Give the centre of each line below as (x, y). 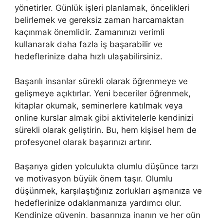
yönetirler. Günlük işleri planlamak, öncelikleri (102, 8)
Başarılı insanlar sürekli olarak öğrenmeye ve (101, 81)
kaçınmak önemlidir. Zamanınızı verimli (90, 32)
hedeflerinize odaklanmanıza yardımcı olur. (98, 203)
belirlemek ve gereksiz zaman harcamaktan (99, 20)
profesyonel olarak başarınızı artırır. (83, 142)
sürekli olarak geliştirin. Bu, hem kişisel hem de (106, 130)
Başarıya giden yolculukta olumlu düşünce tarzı (106, 167)
